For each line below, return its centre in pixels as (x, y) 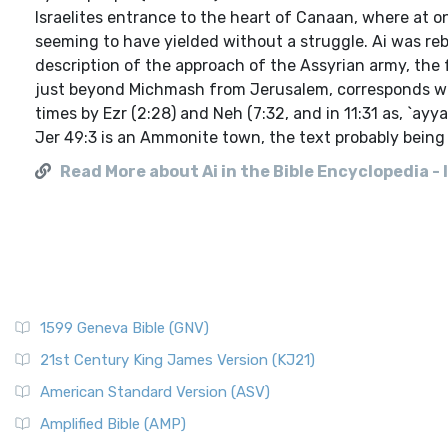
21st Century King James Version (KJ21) (177, 360)
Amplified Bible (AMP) (113, 424)
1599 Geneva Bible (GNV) (124, 328)
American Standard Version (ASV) (155, 392)
